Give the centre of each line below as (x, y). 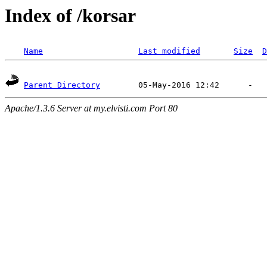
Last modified (169, 51)
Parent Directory (62, 85)
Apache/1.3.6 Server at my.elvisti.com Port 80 (91, 108)
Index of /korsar (70, 15)
